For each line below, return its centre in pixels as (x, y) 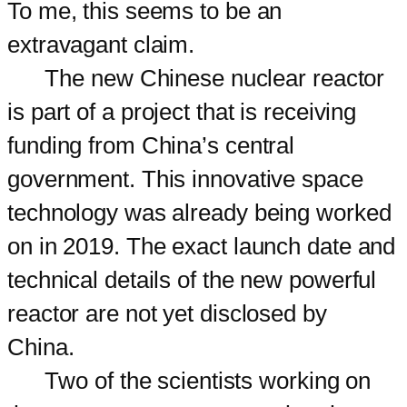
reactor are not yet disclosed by (167, 313)
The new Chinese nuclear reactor (196, 78)
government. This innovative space (185, 179)
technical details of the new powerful (192, 279)
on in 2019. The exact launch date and (202, 246)
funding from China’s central (151, 145)
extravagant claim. (101, 44)
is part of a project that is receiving (182, 111)
